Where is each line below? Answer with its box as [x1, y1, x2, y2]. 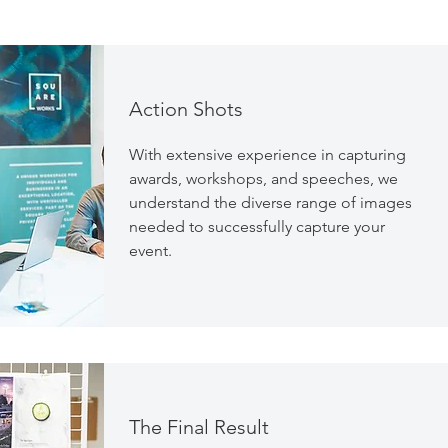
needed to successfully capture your [129, 217, 385, 236]
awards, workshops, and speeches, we [129, 169, 398, 188]
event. [129, 241, 172, 260]
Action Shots [129, 97, 243, 121]
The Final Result [129, 415, 269, 439]
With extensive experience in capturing [129, 145, 406, 164]
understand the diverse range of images [129, 193, 412, 212]
